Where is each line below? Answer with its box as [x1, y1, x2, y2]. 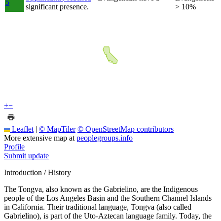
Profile [4, 142, 25, 151]
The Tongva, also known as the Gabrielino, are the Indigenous [4, 184, 198, 193]
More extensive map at [4, 133, 76, 142]
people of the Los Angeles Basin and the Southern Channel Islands [4, 193, 212, 202]
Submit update [4, 151, 49, 160]
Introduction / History [4, 168, 71, 177]
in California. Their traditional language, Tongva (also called [4, 202, 191, 211]
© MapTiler [39, 124, 75, 133]
